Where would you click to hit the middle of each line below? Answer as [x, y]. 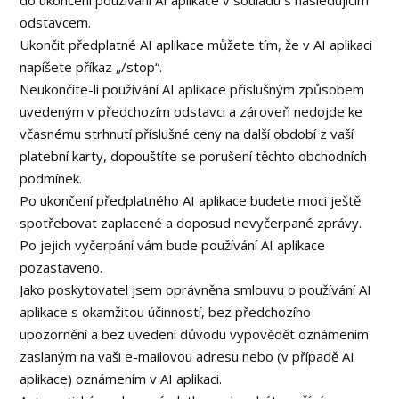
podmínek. [51, 178]
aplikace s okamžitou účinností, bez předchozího [166, 312]
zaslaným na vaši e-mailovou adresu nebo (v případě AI [187, 356]
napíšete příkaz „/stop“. [91, 67]
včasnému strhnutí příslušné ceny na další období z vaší [187, 134]
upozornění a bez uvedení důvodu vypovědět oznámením [195, 334]
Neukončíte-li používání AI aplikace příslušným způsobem [192, 89]
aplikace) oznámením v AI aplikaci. [121, 379]
